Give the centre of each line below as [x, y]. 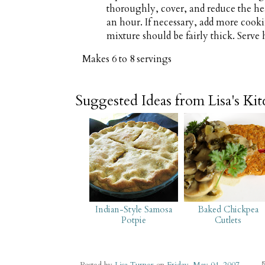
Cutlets [228, 220]
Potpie [133, 220]
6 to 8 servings [142, 59]
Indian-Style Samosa [133, 209]
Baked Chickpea [228, 209]
